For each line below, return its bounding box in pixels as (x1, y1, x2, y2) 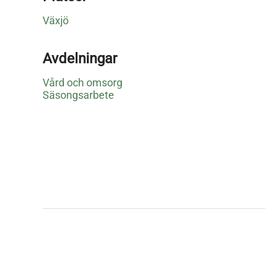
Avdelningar (43, 50, 117, 67)
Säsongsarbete (43, 89, 114, 102)
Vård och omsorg (43, 76, 122, 89)
